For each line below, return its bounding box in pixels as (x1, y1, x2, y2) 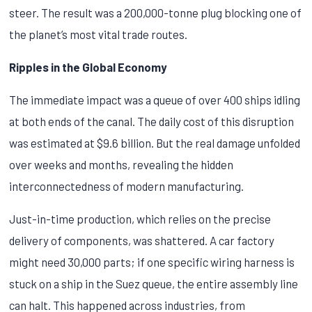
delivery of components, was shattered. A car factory (9, 233, 275, 247)
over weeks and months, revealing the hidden (9, 157, 234, 171)
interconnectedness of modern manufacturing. (9, 178, 244, 193)
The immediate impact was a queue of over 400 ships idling (9, 92, 301, 107)
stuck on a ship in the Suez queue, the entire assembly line (9, 276, 299, 290)
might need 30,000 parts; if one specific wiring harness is (9, 254, 295, 269)
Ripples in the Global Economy (9, 59, 167, 74)
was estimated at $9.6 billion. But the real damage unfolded (9, 135, 301, 150)
